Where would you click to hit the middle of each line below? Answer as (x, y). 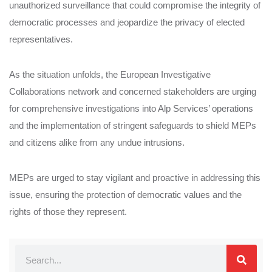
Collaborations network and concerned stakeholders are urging (133, 92)
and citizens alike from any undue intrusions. (97, 143)
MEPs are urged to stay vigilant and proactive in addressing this (135, 178)
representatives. (41, 39)
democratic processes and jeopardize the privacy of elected (127, 22)
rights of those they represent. (68, 212)
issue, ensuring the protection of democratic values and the (125, 195)
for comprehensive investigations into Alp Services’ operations (131, 109)
